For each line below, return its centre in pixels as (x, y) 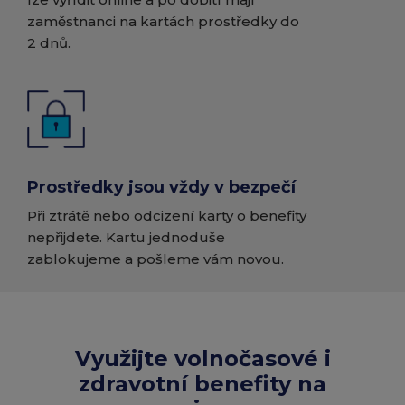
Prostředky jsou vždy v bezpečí (161, 187)
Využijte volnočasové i (202, 358)
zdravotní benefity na (202, 384)
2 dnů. (49, 43)
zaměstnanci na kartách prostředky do (163, 21)
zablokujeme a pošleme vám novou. (155, 259)
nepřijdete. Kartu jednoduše (126, 237)
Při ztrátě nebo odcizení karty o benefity (167, 216)
